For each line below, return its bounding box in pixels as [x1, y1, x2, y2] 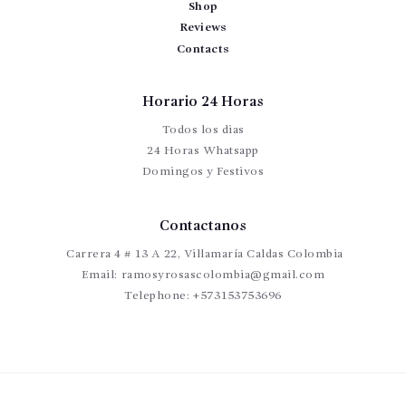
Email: [81, 269, 118, 282]
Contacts [177, 43, 229, 55]
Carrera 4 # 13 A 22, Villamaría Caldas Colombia [66, 248, 343, 261]
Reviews [179, 22, 227, 34]
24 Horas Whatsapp [147, 145, 259, 158]
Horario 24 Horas [142, 94, 264, 110]
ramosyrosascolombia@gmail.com [121, 269, 325, 282]
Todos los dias [161, 124, 245, 137]
